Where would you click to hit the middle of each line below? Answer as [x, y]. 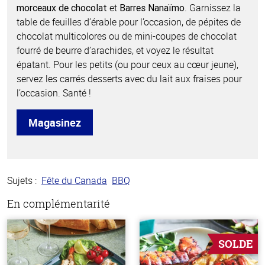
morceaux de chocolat [62, 8]
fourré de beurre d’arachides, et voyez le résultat [115, 51]
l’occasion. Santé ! [54, 93]
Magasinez [55, 123]
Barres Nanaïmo [152, 8]
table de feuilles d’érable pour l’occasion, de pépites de [129, 22]
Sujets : [22, 181]
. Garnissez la [213, 8]
